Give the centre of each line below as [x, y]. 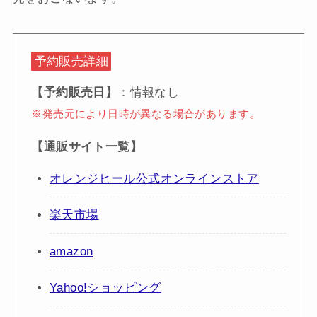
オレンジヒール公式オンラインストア [154, 178]
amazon [71, 251]
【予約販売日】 [75, 92]
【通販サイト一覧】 [87, 146]
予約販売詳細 [71, 61]
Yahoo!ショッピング [105, 288]
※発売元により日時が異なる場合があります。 [146, 113]
